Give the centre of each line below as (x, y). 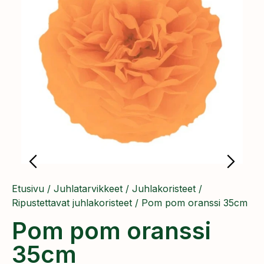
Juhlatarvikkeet (88, 189)
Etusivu (28, 189)
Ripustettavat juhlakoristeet (72, 203)
